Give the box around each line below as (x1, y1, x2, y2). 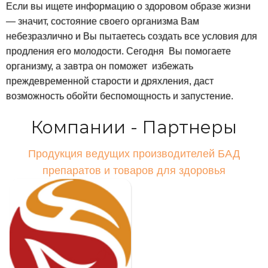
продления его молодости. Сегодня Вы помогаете (6, 46, 233, 57)
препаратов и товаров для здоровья (42, 165, 226, 177)
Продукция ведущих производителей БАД (28, 148, 240, 160)
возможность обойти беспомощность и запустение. (6, 91, 233, 102)
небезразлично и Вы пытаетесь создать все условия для (6, 31, 257, 42)
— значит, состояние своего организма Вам (6, 16, 199, 27)
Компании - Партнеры (31, 117, 237, 138)
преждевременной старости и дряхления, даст (6, 76, 214, 87)
